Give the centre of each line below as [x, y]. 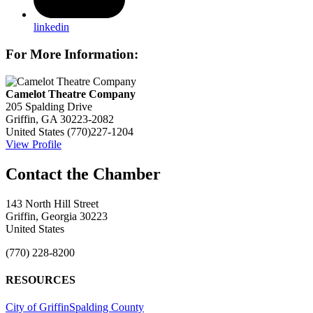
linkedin [51, 27]
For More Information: [72, 54]
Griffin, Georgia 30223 [57, 216]
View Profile [34, 144]
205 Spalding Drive [49, 106]
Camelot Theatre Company [71, 94]
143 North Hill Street [52, 203]
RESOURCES [41, 279]
